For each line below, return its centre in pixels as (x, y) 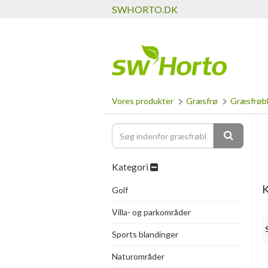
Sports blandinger (145, 234)
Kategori (131, 167)
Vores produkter (143, 101)
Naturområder (138, 256)
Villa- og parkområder (151, 212)
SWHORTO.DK (145, 9)
